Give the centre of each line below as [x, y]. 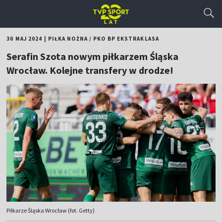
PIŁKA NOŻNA [68, 39]
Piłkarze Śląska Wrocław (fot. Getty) [51, 211]
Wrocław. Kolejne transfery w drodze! [90, 70]
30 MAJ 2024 [25, 39]
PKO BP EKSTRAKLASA [126, 39]
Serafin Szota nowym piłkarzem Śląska [93, 56]
